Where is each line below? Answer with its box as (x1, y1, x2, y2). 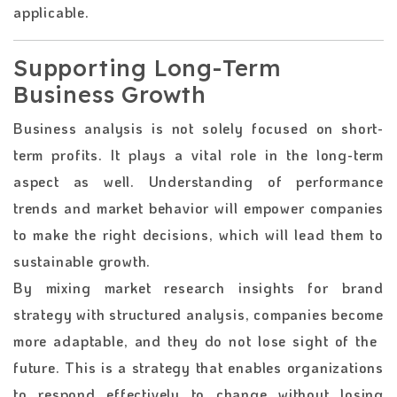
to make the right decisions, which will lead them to (13, 224, 384, 244)
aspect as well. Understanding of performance (13, 171, 384, 191)
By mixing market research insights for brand (13, 277, 384, 297)
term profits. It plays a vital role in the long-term (13, 144, 384, 164)
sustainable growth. (13, 251, 156, 270)
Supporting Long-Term (13, 53, 281, 82)
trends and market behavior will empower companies (13, 198, 384, 217)
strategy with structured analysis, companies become (13, 304, 384, 323)
